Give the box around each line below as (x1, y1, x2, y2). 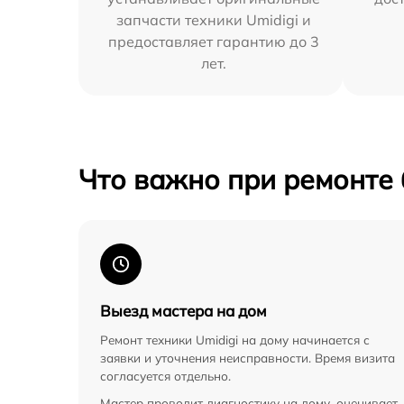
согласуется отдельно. (100, 368, 231, 384)
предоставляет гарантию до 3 (108, 32, 320, 51)
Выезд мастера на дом (100, 301, 267, 321)
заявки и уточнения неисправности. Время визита (100, 350, 395, 366)
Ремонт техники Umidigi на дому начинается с (100, 332, 370, 348)
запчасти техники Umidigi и (116, 11, 312, 30)
